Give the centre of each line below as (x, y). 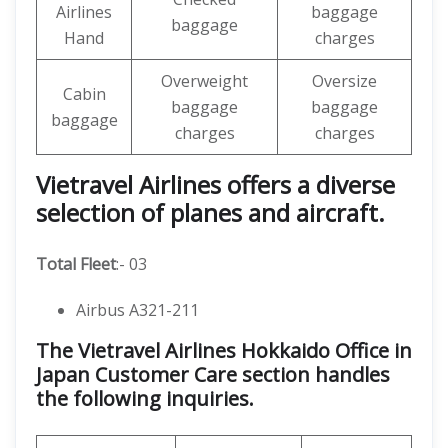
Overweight (204, 81)
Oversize (344, 81)
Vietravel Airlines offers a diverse (215, 184)
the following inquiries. (145, 398)
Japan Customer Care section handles (213, 374)
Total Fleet (76, 264)
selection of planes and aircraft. (210, 212)
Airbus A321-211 (137, 310)
